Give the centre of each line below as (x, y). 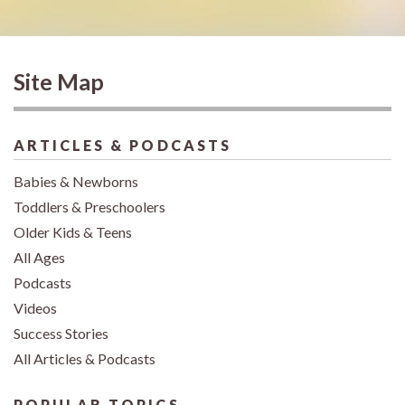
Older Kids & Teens (73, 231)
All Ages (39, 257)
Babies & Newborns (76, 181)
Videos (35, 307)
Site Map (59, 81)
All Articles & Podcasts (85, 358)
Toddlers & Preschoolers (89, 206)
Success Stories (61, 333)
